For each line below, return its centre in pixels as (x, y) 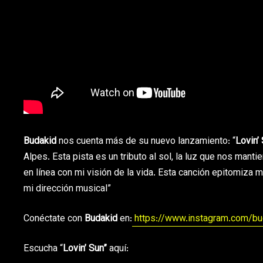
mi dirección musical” (67, 189)
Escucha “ (43, 249)
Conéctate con (54, 219)
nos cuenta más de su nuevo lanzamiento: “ (146, 141)
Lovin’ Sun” (86, 249)
